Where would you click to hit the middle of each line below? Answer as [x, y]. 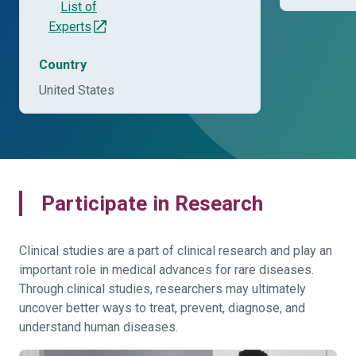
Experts [70, 26]
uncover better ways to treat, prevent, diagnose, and [162, 308]
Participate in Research [152, 203]
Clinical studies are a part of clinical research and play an [176, 250]
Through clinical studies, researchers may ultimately [163, 288]
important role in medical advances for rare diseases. [166, 269]
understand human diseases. [99, 327]
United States [77, 90]
